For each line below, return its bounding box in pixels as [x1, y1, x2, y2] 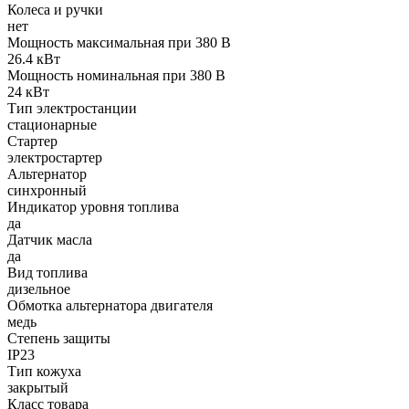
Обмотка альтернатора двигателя [7, 297, 213, 313]
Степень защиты [7, 330, 110, 346]
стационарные [7, 116, 97, 132]
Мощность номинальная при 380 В [7, 67, 225, 83]
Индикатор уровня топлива [7, 198, 179, 215]
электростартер [7, 149, 102, 165]
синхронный [7, 182, 87, 198]
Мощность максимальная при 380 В [7, 34, 231, 50]
